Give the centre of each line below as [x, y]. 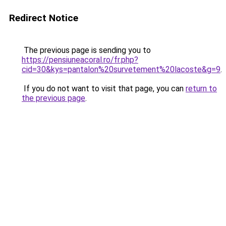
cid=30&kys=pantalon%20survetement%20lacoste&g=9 [121, 69]
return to [201, 89]
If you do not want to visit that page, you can [104, 89]
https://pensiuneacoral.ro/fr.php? [80, 60]
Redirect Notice [44, 18]
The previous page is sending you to [86, 50]
